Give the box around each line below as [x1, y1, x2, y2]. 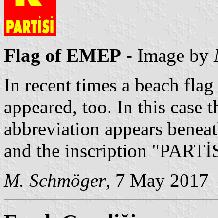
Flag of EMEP [4, 45, 121, 66]
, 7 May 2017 [106, 170, 209, 191]
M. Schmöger [4, 170, 106, 191]
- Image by [121, 45, 214, 66]
